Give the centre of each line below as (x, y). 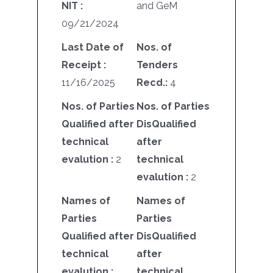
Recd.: (153, 83)
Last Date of (93, 48)
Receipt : (84, 65)
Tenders (157, 65)
